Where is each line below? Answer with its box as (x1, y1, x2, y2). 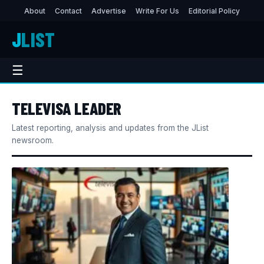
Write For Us (136, 6, 179, 15)
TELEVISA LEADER (12, 98, 121, 118)
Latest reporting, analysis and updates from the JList (12, 123, 209, 133)
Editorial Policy (189, 6, 240, 15)
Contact (55, 6, 82, 15)
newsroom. (12, 136, 54, 145)
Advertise (91, 6, 126, 15)
